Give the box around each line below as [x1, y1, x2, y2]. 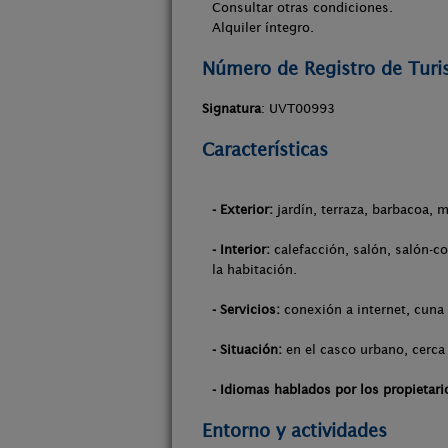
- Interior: [212, 242, 270, 257]
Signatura [202, 101, 261, 116]
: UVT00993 [261, 101, 335, 116]
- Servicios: [212, 302, 280, 317]
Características [202, 139, 328, 160]
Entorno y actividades [202, 420, 387, 441]
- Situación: [212, 342, 282, 357]
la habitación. [212, 262, 297, 277]
